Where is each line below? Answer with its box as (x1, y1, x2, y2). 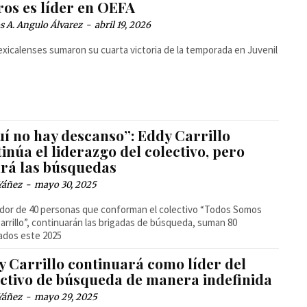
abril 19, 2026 (95, 19, 151, 31)
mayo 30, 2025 (34, 178, 97, 191)
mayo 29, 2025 (34, 291, 98, 303)
